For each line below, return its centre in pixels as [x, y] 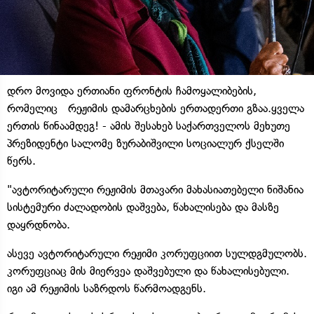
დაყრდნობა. [39, 224]
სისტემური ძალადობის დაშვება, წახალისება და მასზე [143, 207]
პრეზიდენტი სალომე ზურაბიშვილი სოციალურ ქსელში [145, 143]
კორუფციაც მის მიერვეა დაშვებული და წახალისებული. [148, 271]
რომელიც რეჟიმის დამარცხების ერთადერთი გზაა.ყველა [156, 108]
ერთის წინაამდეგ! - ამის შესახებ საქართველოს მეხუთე [149, 125]
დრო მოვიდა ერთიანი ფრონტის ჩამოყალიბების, [132, 90]
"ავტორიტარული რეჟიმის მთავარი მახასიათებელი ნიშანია [155, 189]
